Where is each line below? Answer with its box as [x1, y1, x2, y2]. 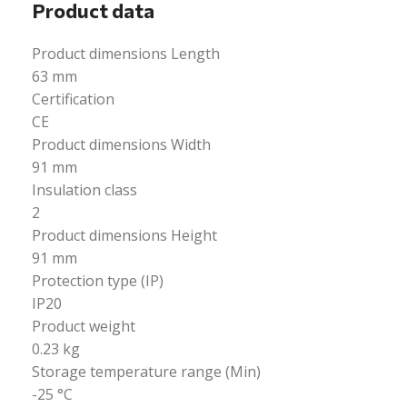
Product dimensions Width [32, 134, 212, 154]
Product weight [32, 316, 136, 336]
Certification [32, 89, 115, 109]
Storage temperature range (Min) [32, 362, 262, 382]
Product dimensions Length [32, 44, 221, 64]
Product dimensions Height [32, 225, 218, 245]
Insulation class [32, 180, 138, 200]
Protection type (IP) [32, 271, 164, 291]
